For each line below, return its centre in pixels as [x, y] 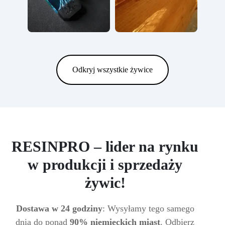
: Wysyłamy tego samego [148, 208]
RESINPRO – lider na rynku [105, 146]
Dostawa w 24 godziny [59, 208]
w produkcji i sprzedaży [105, 164]
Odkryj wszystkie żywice [113, 70]
